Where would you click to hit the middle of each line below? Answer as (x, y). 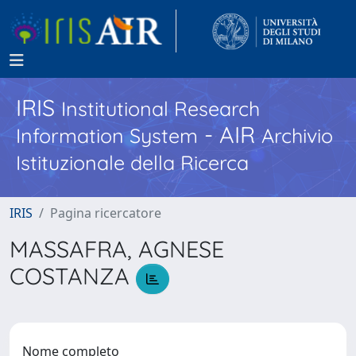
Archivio (297, 135)
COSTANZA (73, 276)
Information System (107, 135)
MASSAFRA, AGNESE (117, 249)
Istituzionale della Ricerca (132, 163)
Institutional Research (161, 108)
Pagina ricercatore (106, 213)
